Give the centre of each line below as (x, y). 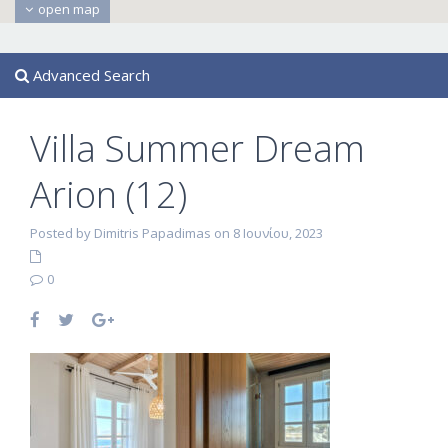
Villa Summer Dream (197, 148)
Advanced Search (89, 75)
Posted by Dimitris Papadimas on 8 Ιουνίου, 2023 (176, 233)
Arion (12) (108, 194)
